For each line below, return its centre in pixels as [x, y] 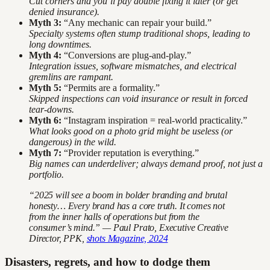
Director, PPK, [58, 239]
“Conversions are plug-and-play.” [126, 55]
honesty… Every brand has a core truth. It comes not [127, 206]
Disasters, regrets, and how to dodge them [108, 262]
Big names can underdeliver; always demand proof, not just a [146, 164]
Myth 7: [45, 153]
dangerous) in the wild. [73, 142]
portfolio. [46, 175]
